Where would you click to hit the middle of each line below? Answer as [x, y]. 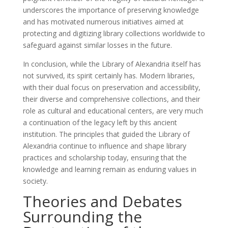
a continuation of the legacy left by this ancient [100, 123]
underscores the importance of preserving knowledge [111, 10]
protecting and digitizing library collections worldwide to [114, 34]
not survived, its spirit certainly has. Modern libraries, [109, 76]
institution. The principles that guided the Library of [106, 134]
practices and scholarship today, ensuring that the [105, 158]
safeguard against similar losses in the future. [97, 45]
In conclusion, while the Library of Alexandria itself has [112, 64]
